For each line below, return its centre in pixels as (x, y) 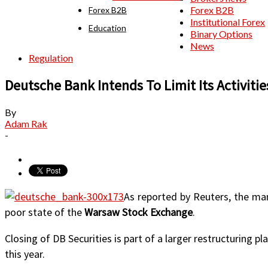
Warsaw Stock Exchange (138, 212)
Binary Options (221, 34)
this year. (25, 254)
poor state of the (45, 212)
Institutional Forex (228, 22)
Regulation (51, 58)
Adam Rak (26, 123)
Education (107, 28)
